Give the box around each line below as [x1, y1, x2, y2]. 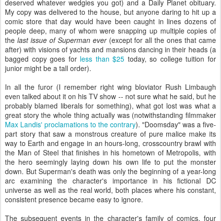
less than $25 [80, 54, 125, 64]
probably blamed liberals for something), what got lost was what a [5, 101, 216, 110]
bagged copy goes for [5, 54, 80, 64]
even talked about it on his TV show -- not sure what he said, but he [5, 91, 216, 101]
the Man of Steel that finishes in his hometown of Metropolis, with [5, 147, 216, 157]
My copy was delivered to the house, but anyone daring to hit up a [5, 7, 216, 17]
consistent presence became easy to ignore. [5, 194, 143, 204]
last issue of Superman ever [17, 35, 107, 45]
